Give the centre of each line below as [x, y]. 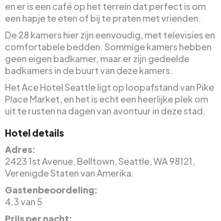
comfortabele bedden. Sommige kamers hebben [108, 47]
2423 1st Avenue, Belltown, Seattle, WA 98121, [100, 161]
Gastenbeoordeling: [51, 190]
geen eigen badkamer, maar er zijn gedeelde [97, 59]
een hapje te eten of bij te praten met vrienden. [103, 18]
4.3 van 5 [24, 202]
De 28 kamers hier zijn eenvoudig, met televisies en [110, 35]
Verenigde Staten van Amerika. [70, 173]
